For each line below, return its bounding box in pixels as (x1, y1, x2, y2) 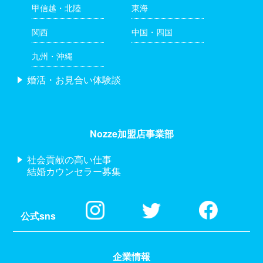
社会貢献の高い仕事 (27, 152, 112, 166)
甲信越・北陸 (32, 1, 82, 14)
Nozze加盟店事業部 (89, 126, 174, 140)
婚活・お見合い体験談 (27, 72, 122, 86)
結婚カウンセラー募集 (27, 164, 122, 178)
